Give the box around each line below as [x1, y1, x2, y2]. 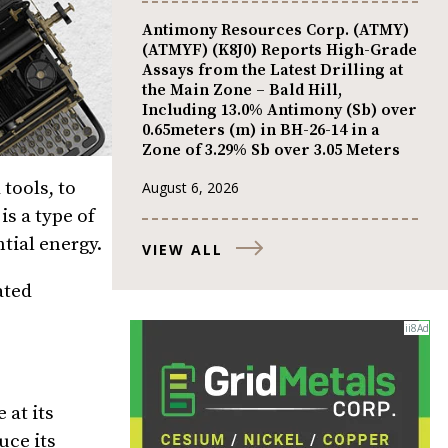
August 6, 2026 [142, 177, 239, 197]
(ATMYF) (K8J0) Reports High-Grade [142, 40, 417, 61]
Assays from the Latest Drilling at [142, 60, 403, 81]
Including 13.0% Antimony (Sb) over [142, 100, 417, 121]
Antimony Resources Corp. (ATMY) [142, 20, 409, 41]
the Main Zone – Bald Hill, [142, 80, 342, 101]
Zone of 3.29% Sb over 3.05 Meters [142, 140, 400, 161]
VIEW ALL [142, 239, 223, 259]
